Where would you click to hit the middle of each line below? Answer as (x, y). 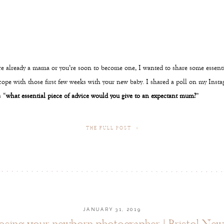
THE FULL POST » (112, 128)
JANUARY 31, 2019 (112, 209)
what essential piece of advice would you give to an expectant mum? (101, 96)
